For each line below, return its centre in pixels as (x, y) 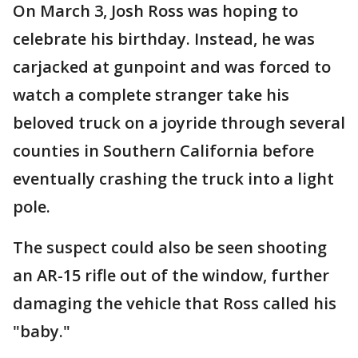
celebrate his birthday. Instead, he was (164, 39)
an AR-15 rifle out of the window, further (171, 275)
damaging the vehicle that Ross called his (175, 303)
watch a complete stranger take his (151, 95)
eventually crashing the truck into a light (173, 179)
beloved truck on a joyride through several (179, 123)
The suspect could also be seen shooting (170, 247)
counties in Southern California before (163, 151)
